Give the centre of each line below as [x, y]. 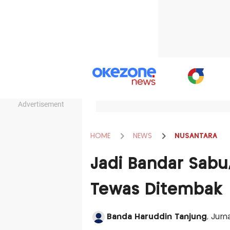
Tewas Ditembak [156, 190]
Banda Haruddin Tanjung [157, 217]
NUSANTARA [196, 136]
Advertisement [41, 104]
